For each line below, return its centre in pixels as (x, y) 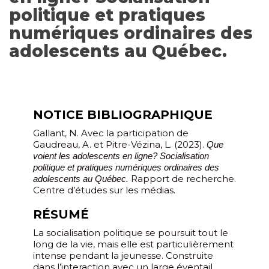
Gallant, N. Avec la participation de (111, 133)
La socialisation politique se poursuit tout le (131, 232)
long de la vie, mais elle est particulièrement (133, 244)
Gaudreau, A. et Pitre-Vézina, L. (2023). (120, 144)
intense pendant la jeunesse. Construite (123, 255)
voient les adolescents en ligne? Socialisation (121, 156)
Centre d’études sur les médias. (104, 190)
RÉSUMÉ (61, 214)
